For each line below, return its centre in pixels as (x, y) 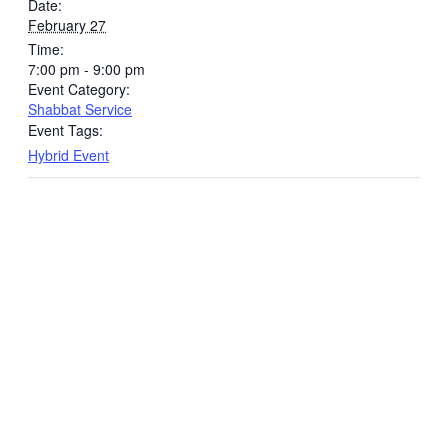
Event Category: (79, 89)
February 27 (67, 25)
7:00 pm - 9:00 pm (86, 69)
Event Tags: (65, 130)
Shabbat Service (80, 109)
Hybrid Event (68, 155)
